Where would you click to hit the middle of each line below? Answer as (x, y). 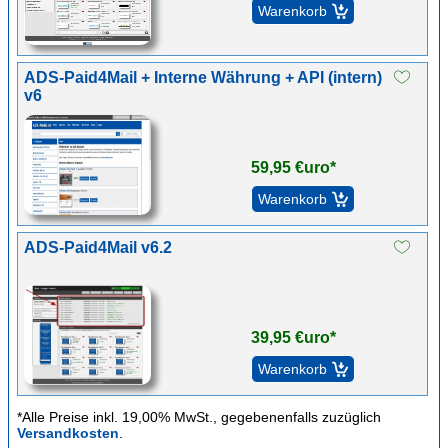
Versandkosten (68, 433)
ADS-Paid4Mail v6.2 (98, 247)
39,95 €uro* (293, 337)
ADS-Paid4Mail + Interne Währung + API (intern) (203, 77)
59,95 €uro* (293, 167)
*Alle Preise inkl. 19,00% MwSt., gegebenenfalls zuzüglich (199, 417)
